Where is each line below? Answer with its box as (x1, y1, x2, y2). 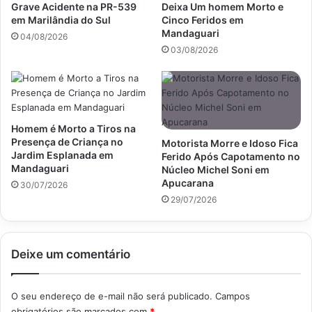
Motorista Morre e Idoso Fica (162, 137, 298, 150)
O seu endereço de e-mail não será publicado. (11, 290, 212, 302)
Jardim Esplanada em (11, 149, 114, 162)
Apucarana (162, 177, 214, 189)
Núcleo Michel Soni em (162, 164, 270, 176)
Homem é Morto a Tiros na (11, 123, 136, 135)
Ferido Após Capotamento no (162, 150, 300, 163)
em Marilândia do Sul (11, 14, 111, 26)
